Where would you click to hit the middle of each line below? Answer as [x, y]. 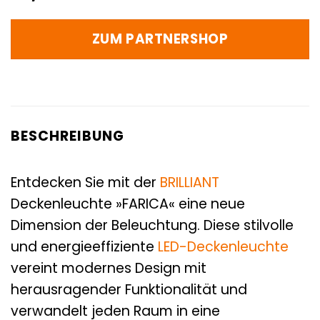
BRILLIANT [190, 182]
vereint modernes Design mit [109, 268]
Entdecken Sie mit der [85, 182]
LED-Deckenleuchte [223, 246]
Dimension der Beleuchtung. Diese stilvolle [152, 225]
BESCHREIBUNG [67, 136]
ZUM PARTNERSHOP [160, 39]
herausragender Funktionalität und [129, 289]
